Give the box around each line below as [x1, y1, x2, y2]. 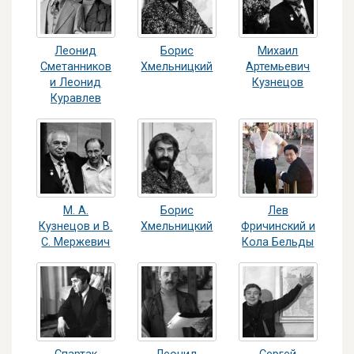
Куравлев [50, 92, 101, 106]
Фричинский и [240, 220, 315, 234]
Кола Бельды [242, 235, 314, 250]
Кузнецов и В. [39, 220, 113, 234]
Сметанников [40, 60, 111, 74]
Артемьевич [246, 60, 311, 74]
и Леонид [50, 76, 102, 90]
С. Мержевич [41, 235, 111, 250]
